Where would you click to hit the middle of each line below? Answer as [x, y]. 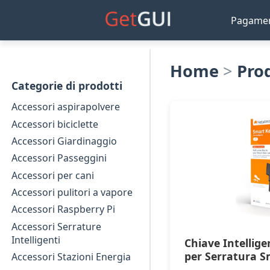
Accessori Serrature [57, 226]
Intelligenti [36, 240]
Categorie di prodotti [67, 86]
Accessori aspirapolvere [66, 107]
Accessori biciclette [55, 124]
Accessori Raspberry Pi [64, 209]
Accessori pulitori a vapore [72, 193]
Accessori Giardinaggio [64, 141]
